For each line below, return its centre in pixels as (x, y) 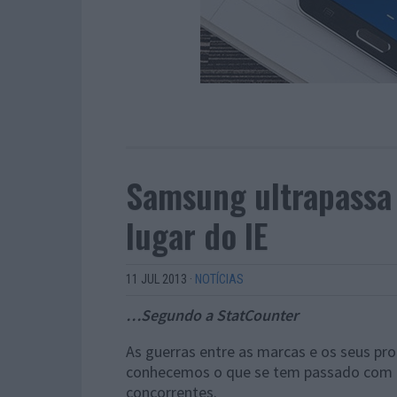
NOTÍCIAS (219, 280)
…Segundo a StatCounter (212, 315)
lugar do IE (197, 235)
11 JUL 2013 (156, 280)
